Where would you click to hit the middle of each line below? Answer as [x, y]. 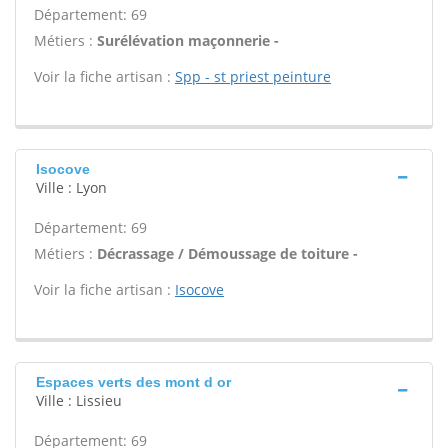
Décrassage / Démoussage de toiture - [227, 253]
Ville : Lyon [71, 187]
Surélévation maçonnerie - [188, 40]
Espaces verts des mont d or [133, 382]
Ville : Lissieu [79, 400]
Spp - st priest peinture [253, 76]
